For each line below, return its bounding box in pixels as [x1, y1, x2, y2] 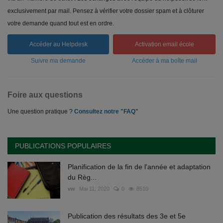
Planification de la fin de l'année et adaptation [68, 163, 211, 171]
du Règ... [68, 173, 97, 182]
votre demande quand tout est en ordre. [7, 20, 114, 27]
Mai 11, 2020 [79, 186, 110, 192]
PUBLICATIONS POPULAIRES [15, 142, 111, 150]
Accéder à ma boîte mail [131, 57, 197, 65]
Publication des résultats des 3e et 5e [68, 212, 186, 221]
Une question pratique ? [7, 108, 74, 115]
